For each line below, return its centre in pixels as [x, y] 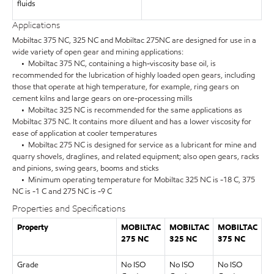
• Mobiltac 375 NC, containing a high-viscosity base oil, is [114, 63]
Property [32, 228]
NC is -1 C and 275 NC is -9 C [62, 191]
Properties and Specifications [69, 208]
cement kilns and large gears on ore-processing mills [102, 98]
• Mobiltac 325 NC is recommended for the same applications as [127, 110]
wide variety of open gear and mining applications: [98, 52]
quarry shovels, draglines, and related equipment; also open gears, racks [136, 156]
